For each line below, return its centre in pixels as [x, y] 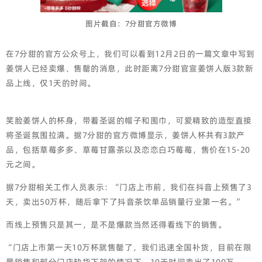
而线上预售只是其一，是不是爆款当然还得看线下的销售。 [116, 224]
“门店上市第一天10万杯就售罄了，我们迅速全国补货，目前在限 [129, 247]
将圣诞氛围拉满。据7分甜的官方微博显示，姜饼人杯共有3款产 [125, 135]
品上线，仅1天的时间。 [51, 83]
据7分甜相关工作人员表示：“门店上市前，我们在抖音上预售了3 [129, 187]
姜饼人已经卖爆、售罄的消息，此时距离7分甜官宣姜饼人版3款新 [130, 68]
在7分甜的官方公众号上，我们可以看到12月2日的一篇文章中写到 [130, 54]
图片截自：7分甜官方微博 [131, 23]
